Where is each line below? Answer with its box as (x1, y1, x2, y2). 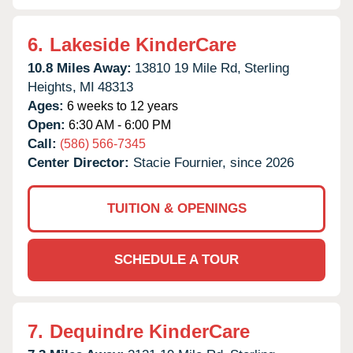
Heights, (28, 79, 76, 95)
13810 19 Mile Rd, (135, 60, 241, 76)
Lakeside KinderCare (50, 33, 236, 55)
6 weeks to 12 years (64, 98, 178, 113)
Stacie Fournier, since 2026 (133, 154, 294, 170)
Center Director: (28, 154, 133, 170)
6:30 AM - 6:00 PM (65, 117, 171, 132)
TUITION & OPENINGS (106, 200, 247, 216)
